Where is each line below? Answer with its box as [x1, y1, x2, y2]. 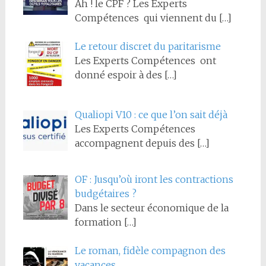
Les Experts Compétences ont [74, 54, 216, 66]
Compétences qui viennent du [74, 11, 219, 24]
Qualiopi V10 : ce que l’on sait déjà [74, 109, 227, 121]
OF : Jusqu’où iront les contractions [74, 173, 233, 186]
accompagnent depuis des [74, 137, 197, 150]
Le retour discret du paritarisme [74, 40, 221, 52]
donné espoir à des [74, 68, 164, 81]
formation [74, 216, 124, 229]
